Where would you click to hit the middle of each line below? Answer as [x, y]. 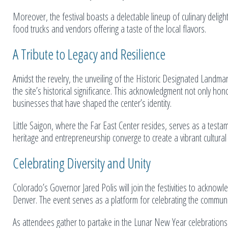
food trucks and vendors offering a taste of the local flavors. [109, 28]
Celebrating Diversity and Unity [82, 163]
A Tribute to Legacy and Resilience [89, 54]
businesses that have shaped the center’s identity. [92, 103]
